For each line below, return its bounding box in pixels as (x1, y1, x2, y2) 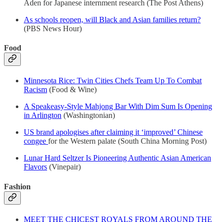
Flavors (24, 163, 47, 171)
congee (24, 137, 48, 146)
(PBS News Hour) (24, 24, 82, 33)
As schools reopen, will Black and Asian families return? (24, 15, 201, 24)
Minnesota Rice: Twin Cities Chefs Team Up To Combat (24, 76, 202, 85)
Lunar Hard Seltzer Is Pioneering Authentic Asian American (24, 154, 211, 163)
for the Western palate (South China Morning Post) (48, 137, 207, 146)
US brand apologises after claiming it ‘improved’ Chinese (24, 128, 203, 137)
